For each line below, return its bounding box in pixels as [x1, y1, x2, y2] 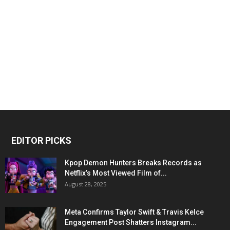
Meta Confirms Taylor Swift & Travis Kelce [65, 208, 204, 217]
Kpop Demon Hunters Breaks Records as [65, 159, 202, 167]
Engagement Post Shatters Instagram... [65, 218, 197, 227]
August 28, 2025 [65, 180, 106, 188]
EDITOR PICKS [11, 135, 71, 146]
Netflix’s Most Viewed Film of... [65, 169, 167, 178]
